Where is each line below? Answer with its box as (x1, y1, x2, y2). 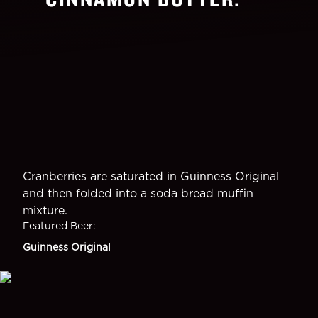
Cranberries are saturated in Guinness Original (23, 169, 279, 183)
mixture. (23, 203, 67, 217)
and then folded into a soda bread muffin (23, 186, 253, 200)
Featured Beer (23, 219, 93, 231)
